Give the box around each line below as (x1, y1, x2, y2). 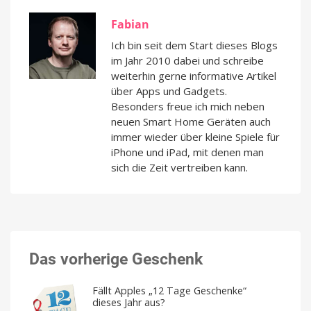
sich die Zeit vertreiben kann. (111, 160, 248, 175)
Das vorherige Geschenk (29, 249, 203, 269)
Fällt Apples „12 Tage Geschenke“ (92, 283, 246, 297)
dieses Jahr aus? (92, 295, 165, 309)
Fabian (111, 17, 149, 33)
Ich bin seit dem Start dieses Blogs (111, 38, 278, 53)
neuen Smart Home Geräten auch (111, 115, 271, 129)
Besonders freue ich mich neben (111, 99, 264, 114)
